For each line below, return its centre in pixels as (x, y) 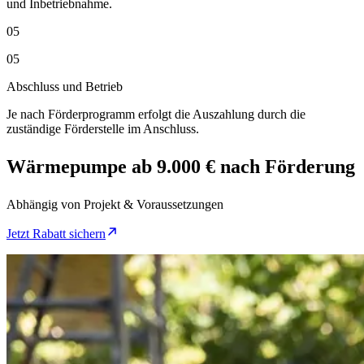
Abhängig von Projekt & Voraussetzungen (115, 204)
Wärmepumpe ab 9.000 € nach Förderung (181, 167)
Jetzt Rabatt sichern (56, 234)
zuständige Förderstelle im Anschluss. (103, 129)
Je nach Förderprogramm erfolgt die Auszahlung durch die (156, 114)
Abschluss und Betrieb (65, 87)
